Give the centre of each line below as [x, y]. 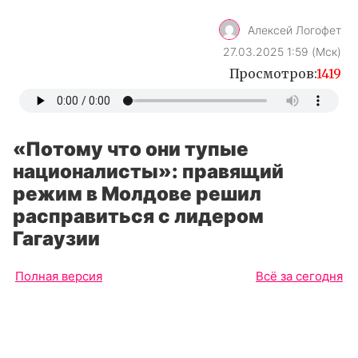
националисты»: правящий [148, 171]
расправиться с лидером [138, 216]
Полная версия [59, 276]
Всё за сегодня [299, 276]
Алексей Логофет [294, 30]
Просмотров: [273, 74]
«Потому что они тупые [131, 149]
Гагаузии [56, 239]
